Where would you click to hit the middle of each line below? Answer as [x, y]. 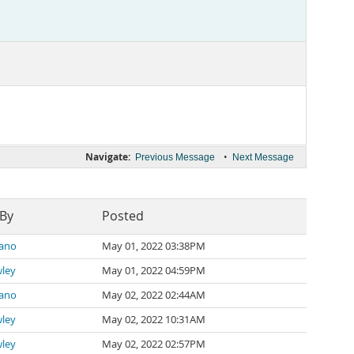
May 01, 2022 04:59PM [154, 271]
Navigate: [108, 157]
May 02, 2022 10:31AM [154, 320]
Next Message [263, 157]
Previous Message [175, 157]
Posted [123, 216]
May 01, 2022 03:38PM [154, 246]
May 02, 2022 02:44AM [154, 295]
